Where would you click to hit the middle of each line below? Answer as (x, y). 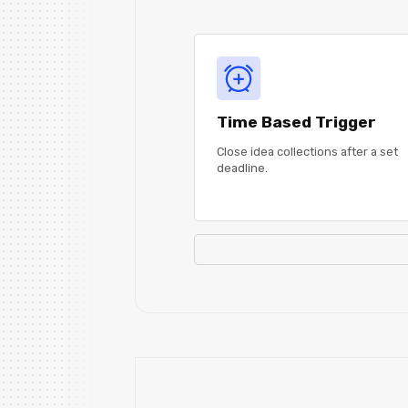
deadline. (242, 168)
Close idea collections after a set (307, 151)
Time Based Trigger (296, 122)
